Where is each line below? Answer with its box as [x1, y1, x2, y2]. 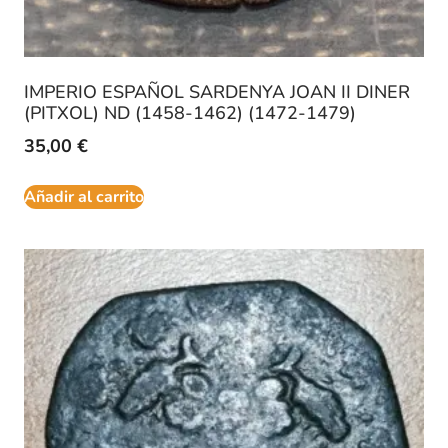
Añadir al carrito [24, 186, 144, 209]
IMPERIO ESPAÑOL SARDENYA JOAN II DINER [24, 80, 410, 105]
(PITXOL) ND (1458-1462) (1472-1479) [24, 101, 356, 126]
